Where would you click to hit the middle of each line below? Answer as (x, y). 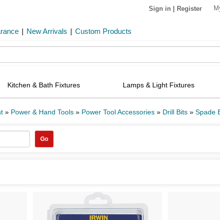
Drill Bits (175, 112)
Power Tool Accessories (118, 112)
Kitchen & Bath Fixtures (43, 85)
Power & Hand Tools (42, 112)
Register (189, 8)
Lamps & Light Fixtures (158, 85)
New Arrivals (47, 31)
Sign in (160, 8)
